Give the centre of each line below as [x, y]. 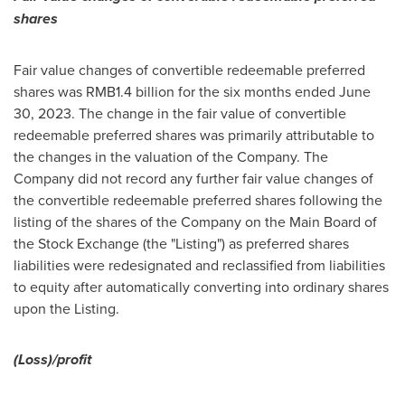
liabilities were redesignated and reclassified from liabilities [199, 265]
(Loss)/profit [52, 359]
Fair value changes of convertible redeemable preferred [189, 70]
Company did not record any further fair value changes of [193, 178]
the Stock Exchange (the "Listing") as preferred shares [181, 243]
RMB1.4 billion [130, 91]
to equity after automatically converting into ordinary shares [201, 287]
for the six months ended [257, 91]
